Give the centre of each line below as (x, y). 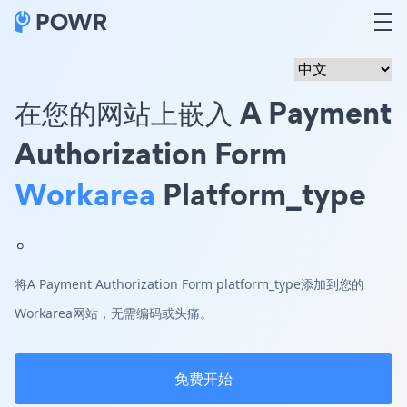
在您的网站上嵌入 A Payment (203, 112)
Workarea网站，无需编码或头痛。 (114, 313)
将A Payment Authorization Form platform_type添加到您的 (189, 284)
